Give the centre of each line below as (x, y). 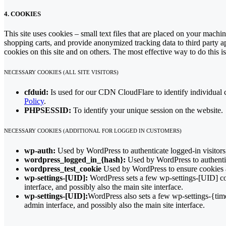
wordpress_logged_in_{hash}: (75, 159)
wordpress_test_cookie (63, 168)
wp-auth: (40, 150)
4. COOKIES (22, 14)
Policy (34, 101)
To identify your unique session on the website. (147, 110)
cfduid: (36, 92)
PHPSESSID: (48, 110)
